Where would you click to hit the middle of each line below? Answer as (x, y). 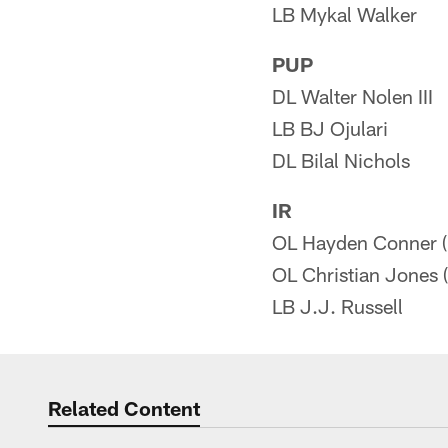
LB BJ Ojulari (330, 128)
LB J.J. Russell (337, 306)
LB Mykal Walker (344, 14)
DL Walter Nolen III (352, 96)
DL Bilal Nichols (341, 160)
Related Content (124, 408)
